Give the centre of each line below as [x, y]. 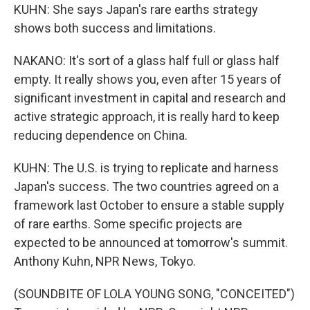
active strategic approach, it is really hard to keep [147, 117]
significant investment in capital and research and [150, 98]
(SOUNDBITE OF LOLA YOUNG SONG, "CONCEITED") [154, 294]
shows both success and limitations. [115, 28]
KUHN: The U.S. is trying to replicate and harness [146, 168]
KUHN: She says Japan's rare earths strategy [136, 9]
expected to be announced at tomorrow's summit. [151, 243]
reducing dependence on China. [101, 135]
